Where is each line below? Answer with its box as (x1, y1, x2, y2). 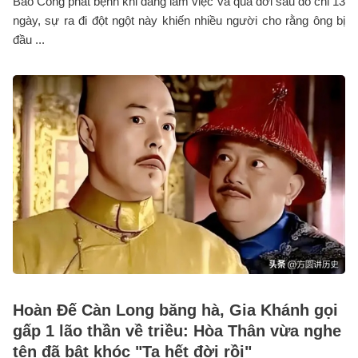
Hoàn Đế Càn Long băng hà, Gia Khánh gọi (13, 300, 338, 319)
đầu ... (13, 33, 45, 47)
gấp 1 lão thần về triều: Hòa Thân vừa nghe (13, 321, 341, 340)
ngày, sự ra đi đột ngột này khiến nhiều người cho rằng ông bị (13, 14, 345, 28)
